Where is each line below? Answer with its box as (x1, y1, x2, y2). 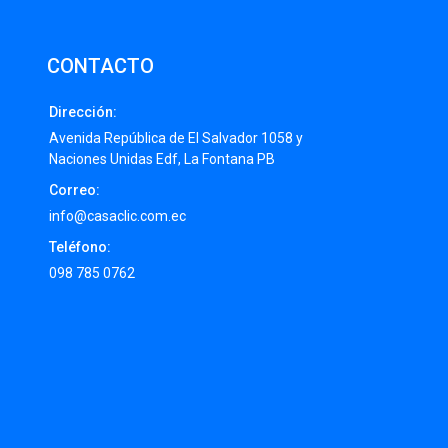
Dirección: (48, 104, 117, 121)
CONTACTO (46, 54, 154, 79)
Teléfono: (48, 239, 111, 256)
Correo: (48, 182, 100, 199)
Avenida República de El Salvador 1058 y (48, 130, 303, 147)
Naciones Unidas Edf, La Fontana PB (48, 151, 275, 168)
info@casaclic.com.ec (48, 208, 186, 225)
